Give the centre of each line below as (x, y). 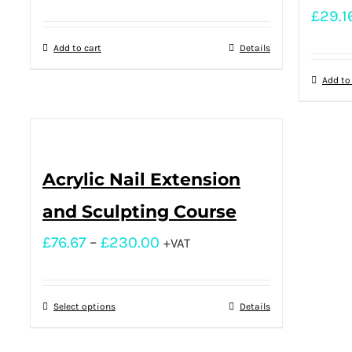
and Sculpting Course (139, 211)
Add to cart (77, 48)
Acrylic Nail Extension (141, 179)
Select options (84, 306)
